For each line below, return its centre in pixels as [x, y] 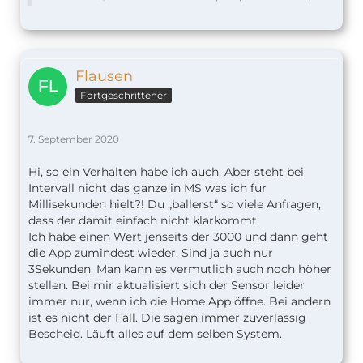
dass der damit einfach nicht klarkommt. [144, 221]
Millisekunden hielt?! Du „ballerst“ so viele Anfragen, [175, 205]
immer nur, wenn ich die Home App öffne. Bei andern [179, 302]
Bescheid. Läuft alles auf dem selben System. [155, 334]
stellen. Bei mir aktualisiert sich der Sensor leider [167, 286]
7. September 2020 [74, 139]
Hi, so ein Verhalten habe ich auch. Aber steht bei [166, 172]
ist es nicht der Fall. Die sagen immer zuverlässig [167, 318]
